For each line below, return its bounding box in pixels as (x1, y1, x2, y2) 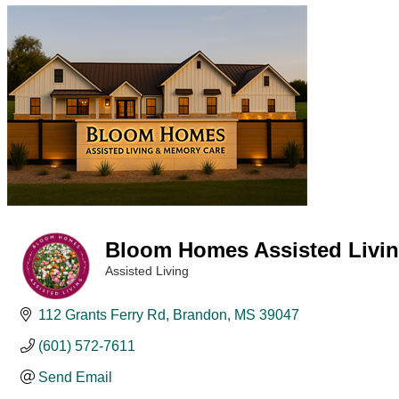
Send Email (38, 369, 112, 385)
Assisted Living (104, 265, 189, 279)
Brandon (173, 306, 227, 322)
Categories (103, 277, 163, 291)
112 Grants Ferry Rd (38, 306, 166, 322)
